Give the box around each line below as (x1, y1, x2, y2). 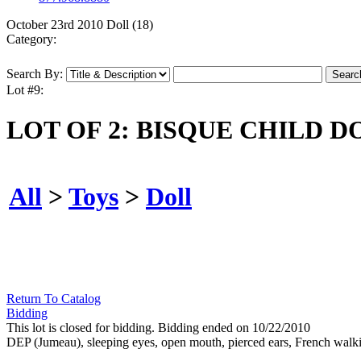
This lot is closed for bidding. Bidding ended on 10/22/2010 (6, 321, 310, 335)
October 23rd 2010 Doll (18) (6, 18, 153, 32)
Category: (6, 32, 56, 47)
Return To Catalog (6, 292, 101, 306)
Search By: (6, 67, 63, 81)
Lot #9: (6, 83, 44, 98)
